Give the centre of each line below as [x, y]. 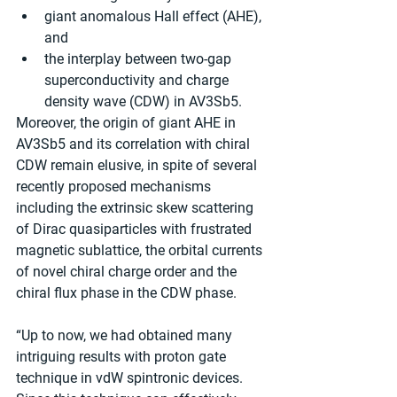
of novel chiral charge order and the [128, 271]
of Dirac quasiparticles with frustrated [136, 229]
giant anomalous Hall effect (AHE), [155, 16]
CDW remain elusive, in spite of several [138, 165]
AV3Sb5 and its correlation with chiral [135, 144]
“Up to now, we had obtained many [126, 335]
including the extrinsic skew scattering [136, 207]
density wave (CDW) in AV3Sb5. [143, 101]
